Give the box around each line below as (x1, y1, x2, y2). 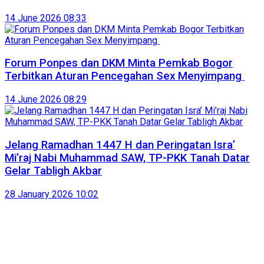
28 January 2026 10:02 (5, 188, 98, 200)
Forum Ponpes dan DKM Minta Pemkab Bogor (5, 57, 233, 70)
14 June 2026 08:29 (5, 94, 87, 105)
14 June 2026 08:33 (5, 12, 87, 24)
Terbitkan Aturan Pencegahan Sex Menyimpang (5, 70, 245, 83)
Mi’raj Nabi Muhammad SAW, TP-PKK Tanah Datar (5, 151, 250, 164)
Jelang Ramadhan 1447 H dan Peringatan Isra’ (5, 138, 235, 151)
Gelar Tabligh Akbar (5, 164, 102, 177)
